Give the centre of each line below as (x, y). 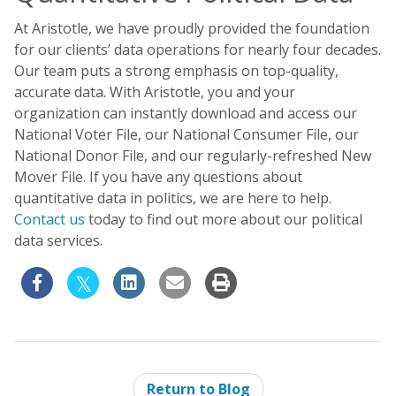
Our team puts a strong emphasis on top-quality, (176, 71)
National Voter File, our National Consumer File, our (187, 134)
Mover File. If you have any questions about (158, 177)
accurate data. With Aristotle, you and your (155, 92)
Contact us (49, 219)
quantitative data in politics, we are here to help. (173, 198)
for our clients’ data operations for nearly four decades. (198, 49)
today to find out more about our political (224, 219)
